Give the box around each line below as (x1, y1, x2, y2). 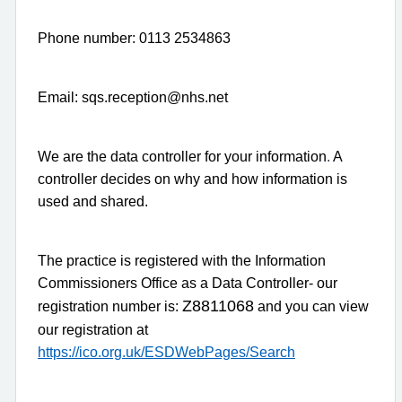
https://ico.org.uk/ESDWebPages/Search (38, 344, 295, 360)
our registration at (38, 321, 148, 337)
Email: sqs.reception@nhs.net (38, 89, 228, 105)
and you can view (254, 298, 369, 314)
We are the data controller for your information (38, 148, 327, 164)
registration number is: (38, 298, 182, 314)
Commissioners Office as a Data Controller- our (38, 275, 337, 291)
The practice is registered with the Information (38, 252, 326, 268)
